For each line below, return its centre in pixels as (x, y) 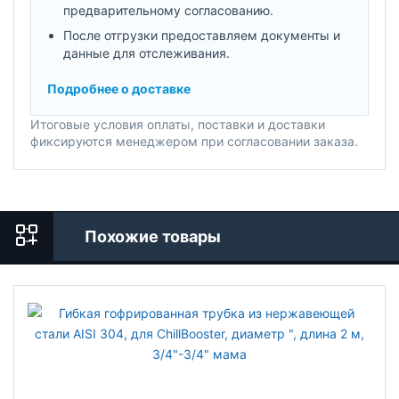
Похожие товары (153, 236)
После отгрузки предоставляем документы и (202, 35)
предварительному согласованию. (168, 10)
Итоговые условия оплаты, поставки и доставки (178, 124)
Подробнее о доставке (119, 88)
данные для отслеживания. (147, 53)
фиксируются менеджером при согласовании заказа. (194, 141)
